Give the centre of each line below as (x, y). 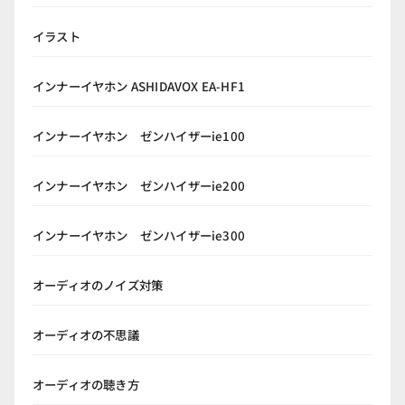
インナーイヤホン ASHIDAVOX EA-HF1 (139, 86)
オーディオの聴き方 (86, 385)
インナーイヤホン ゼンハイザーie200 (139, 186)
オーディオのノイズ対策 (98, 285)
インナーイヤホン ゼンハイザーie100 (139, 136)
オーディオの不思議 (86, 335)
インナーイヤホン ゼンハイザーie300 (139, 235)
